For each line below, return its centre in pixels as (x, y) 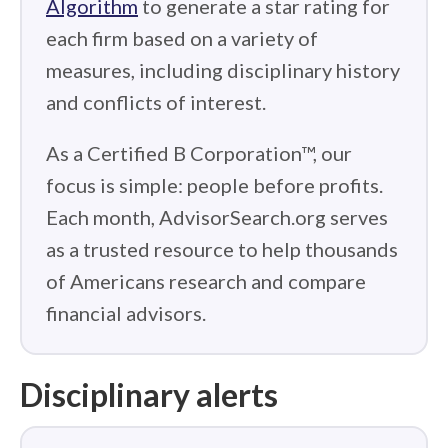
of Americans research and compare (206, 281)
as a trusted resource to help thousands (222, 249)
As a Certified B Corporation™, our (199, 153)
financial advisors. (126, 313)
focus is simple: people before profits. (214, 185)
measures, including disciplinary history (223, 70)
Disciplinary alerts (149, 394)
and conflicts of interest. (156, 102)
